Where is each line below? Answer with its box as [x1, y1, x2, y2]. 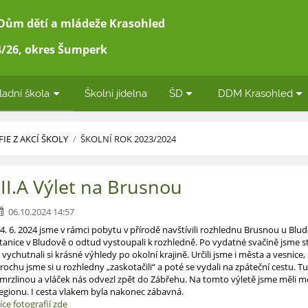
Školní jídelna [85, 87, 148, 99]
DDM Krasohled [217, 87, 293, 99]
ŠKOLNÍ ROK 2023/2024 [80, 133, 177, 146]
